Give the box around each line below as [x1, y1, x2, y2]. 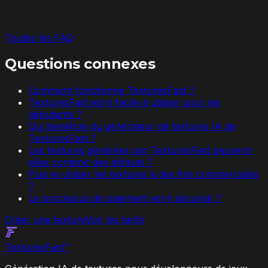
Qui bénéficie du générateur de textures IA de [29, 120, 236, 132]
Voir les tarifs [86, 213, 145, 226]
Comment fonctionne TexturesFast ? [29, 84, 195, 96]
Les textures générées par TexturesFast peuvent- [29, 144, 254, 156]
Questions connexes [5, 54, 156, 72]
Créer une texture [5, 213, 86, 226]
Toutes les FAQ [5, 31, 74, 44]
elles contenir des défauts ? [29, 156, 153, 168]
